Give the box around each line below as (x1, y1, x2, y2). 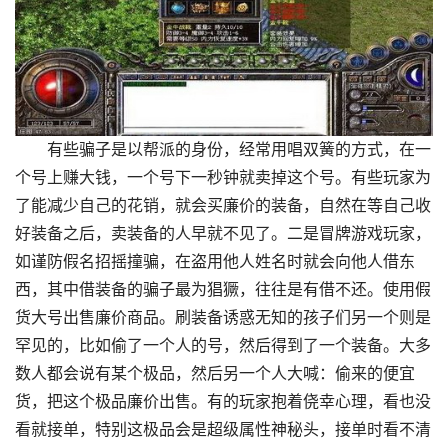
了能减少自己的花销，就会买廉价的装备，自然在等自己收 (15, 195, 431, 215)
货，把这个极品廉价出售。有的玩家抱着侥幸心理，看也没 (15, 391, 431, 411)
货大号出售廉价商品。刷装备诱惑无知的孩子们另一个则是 (15, 307, 431, 327)
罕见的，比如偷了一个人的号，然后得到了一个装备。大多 (15, 335, 431, 355)
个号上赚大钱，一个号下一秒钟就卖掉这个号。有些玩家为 (15, 167, 431, 187)
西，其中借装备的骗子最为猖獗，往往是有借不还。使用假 (15, 279, 431, 299)
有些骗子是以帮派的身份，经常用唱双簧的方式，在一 (15, 139, 431, 159)
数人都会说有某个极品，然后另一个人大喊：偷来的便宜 (15, 363, 415, 383)
